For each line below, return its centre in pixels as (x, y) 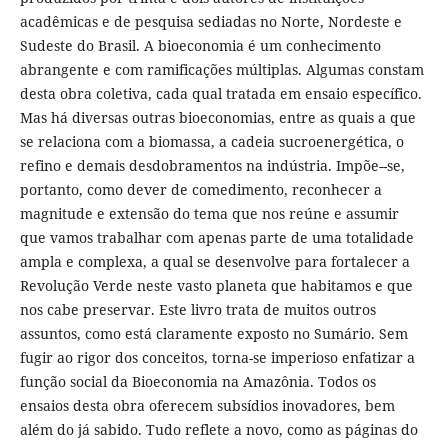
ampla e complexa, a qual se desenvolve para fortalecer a (214, 262)
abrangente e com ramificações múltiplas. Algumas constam (221, 70)
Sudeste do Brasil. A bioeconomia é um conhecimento (200, 46)
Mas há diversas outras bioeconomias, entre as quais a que (217, 118)
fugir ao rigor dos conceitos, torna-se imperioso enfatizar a (217, 358)
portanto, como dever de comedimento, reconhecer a (200, 190)
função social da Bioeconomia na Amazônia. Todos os (197, 382)
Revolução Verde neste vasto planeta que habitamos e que (216, 286)
